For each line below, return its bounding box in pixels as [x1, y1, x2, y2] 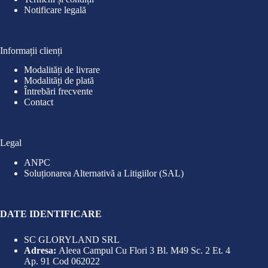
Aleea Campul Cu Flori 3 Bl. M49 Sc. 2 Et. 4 [59, 245, 230, 256]
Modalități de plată [24, 75, 94, 86]
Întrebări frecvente [24, 86, 93, 97]
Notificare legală [24, 4, 86, 15]
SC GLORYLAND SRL [24, 234, 120, 245]
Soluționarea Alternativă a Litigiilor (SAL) [24, 168, 184, 179]
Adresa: [24, 245, 59, 256]
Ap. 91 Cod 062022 [24, 256, 100, 267]
